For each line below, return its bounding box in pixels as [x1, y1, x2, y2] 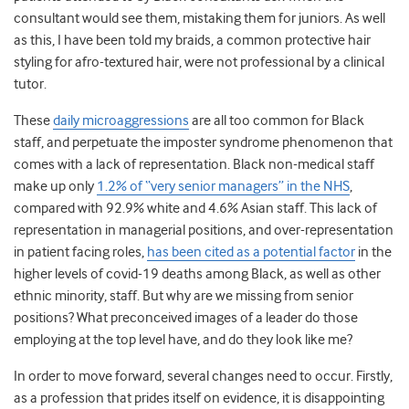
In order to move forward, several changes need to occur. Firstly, [14, 368, 393, 385]
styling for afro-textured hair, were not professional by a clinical [14, 54, 384, 71]
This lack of [307, 200, 377, 217]
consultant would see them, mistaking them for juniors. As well [14, 10, 385, 27]
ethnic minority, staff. [14, 288, 142, 305]
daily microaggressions [53, 112, 189, 130]
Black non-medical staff [233, 156, 374, 173]
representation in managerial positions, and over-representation [14, 222, 393, 239]
